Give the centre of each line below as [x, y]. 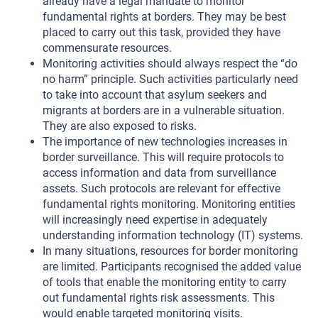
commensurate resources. [107, 48]
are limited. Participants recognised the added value [172, 267]
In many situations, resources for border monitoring [170, 251]
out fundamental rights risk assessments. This [159, 298]
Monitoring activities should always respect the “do [170, 64]
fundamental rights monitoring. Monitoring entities [169, 204]
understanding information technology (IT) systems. [173, 235]
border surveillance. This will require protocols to [163, 157]
